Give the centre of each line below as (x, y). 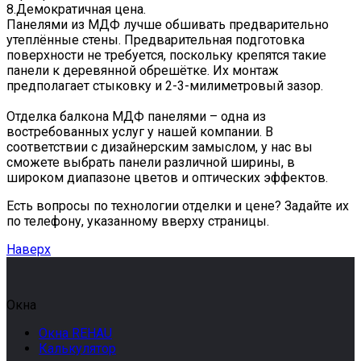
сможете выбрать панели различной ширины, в (151, 163)
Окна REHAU (75, 334)
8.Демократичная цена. (76, 10)
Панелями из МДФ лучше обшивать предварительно (168, 25)
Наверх (29, 250)
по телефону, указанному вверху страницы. (138, 222)
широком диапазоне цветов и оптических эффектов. (167, 178)
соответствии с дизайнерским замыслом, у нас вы (160, 147)
